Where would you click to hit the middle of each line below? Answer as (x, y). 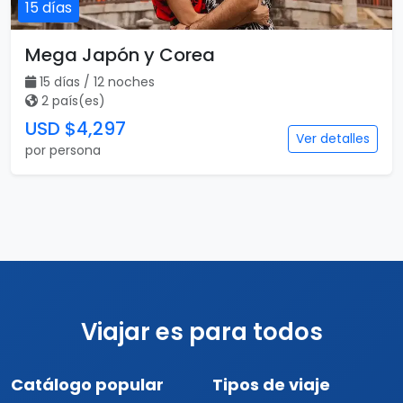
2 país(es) (73, 101)
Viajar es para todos (201, 332)
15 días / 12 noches (97, 82)
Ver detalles (333, 139)
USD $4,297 (76, 129)
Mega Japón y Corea (120, 55)
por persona (63, 150)
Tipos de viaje (271, 385)
